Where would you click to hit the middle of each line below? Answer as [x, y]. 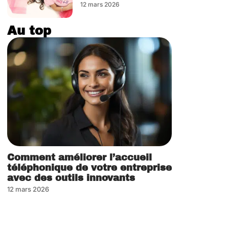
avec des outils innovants [71, 178]
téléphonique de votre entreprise [89, 167]
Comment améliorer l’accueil [79, 157]
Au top [29, 31]
